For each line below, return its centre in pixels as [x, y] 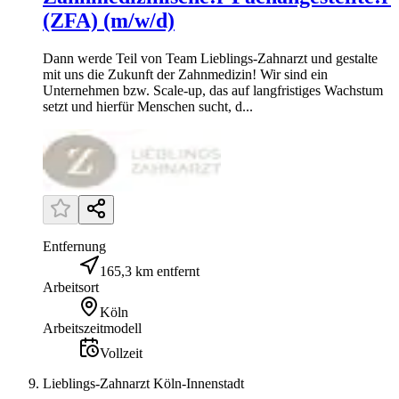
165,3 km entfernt [150, 272]
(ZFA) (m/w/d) [109, 21]
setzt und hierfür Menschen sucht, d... [148, 107]
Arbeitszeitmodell [92, 329]
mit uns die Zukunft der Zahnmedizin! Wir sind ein [185, 75]
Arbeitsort [71, 288]
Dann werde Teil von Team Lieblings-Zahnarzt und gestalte [210, 59]
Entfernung [74, 247]
